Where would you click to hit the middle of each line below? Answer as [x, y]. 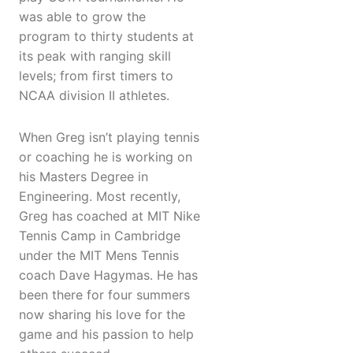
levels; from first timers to [96, 76]
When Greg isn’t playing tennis [109, 137]
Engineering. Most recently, [100, 197]
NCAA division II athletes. [94, 96]
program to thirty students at [106, 37]
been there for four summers [104, 295]
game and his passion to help [106, 334]
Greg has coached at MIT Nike [110, 216]
